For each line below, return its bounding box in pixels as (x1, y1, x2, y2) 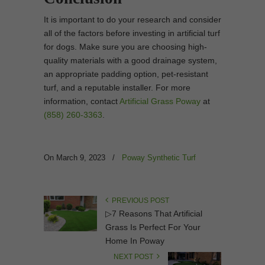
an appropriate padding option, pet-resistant (44, 69, 208, 79)
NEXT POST (114, 252, 157, 261)
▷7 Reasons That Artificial (105, 208, 202, 218)
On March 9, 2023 (44, 153, 108, 162)
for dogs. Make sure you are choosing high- (44, 41, 207, 51)
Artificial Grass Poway (119, 96, 201, 106)
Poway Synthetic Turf (122, 153, 196, 162)
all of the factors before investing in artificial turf (44, 28, 220, 38)
